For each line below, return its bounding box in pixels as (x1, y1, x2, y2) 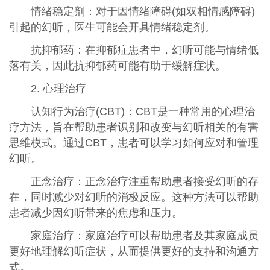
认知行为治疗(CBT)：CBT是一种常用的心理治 (30, 105, 255, 118)
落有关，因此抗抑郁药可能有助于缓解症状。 (8, 59, 226, 72)
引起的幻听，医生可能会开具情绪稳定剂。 (8, 21, 215, 34)
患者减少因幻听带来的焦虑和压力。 (8, 206, 183, 219)
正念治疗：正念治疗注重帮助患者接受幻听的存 (30, 175, 259, 187)
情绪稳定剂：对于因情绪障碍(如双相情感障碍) (30, 5, 255, 18)
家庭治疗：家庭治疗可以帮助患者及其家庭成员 (30, 229, 259, 242)
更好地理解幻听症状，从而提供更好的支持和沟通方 (8, 245, 259, 257)
